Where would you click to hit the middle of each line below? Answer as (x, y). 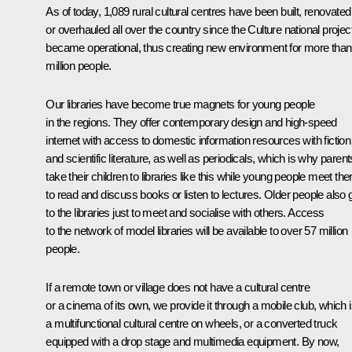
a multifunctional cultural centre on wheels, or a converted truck (192, 323)
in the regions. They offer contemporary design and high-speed (191, 122)
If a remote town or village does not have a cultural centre (178, 287)
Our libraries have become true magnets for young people (180, 104)
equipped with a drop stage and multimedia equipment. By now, (192, 341)
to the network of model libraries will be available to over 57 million (197, 230)
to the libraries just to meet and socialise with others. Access (185, 212)
